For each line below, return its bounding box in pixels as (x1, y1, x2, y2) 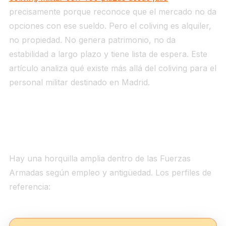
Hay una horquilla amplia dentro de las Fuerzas (9, 153, 191, 164)
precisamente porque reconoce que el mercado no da (9, 7, 216, 17)
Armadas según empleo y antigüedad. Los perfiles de (9, 167, 211, 178)
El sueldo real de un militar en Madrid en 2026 (9, 129, 217, 141)
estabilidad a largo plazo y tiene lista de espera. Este (9, 49, 207, 60)
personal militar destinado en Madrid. (9, 77, 150, 88)
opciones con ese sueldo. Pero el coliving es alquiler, (9, 21, 211, 31)
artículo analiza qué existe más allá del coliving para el (9, 63, 216, 74)
